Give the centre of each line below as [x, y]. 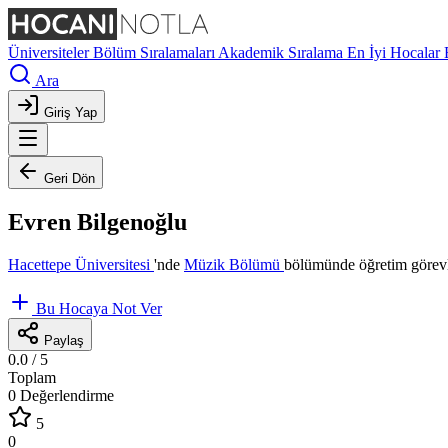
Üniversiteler [50, 52]
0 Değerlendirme [61, 395]
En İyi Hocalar [395, 52]
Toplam [32, 377]
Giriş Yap [70, 112]
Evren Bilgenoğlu [97, 221]
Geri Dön [69, 178]
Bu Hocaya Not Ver [99, 308]
